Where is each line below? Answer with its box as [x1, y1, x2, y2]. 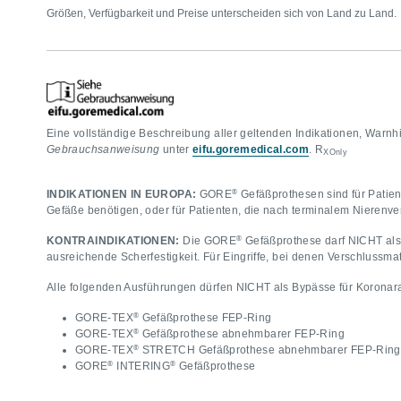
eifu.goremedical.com [192, 143, 310, 157]
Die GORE [179, 235, 237, 248]
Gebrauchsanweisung [47, 143, 160, 157]
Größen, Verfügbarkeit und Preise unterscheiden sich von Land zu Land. [47, 7, 397, 21]
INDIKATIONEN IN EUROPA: [47, 188, 197, 201]
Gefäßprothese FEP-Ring [139, 311, 278, 325]
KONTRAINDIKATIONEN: [47, 235, 180, 248]
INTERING [113, 360, 171, 373]
